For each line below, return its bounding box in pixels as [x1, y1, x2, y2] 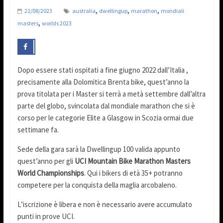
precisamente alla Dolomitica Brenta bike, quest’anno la [17, 77, 189, 87]
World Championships [17, 168, 84, 178]
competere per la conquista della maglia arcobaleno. [17, 180, 177, 190]
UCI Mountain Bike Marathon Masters [74, 156, 191, 166]
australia [72, 7, 96, 15]
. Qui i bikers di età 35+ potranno [84, 168, 183, 178]
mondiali [160, 7, 184, 15]
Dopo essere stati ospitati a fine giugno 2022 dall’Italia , [17, 65, 188, 75]
